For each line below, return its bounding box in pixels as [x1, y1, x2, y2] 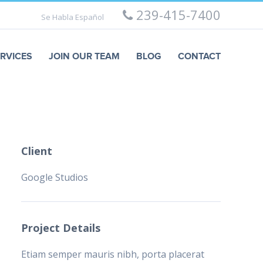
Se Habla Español [41, 12, 104, 22]
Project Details [21, 221, 100, 235]
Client [21, 144, 52, 159]
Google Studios [21, 171, 88, 184]
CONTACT [177, 51, 221, 62]
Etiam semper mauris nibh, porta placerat [21, 248, 204, 261]
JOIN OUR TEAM [48, 51, 120, 62]
